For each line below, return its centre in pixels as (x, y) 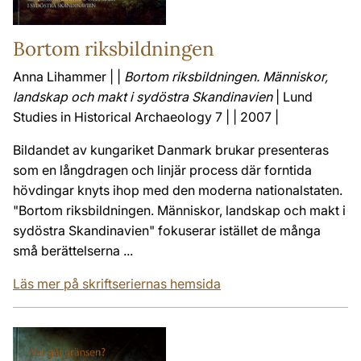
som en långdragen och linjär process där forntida (162, 170)
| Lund (293, 97)
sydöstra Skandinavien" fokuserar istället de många (167, 231)
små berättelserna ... (73, 251)
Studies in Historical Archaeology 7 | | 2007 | (146, 117)
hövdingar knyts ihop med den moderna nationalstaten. (178, 191)
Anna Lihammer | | (68, 77)
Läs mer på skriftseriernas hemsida (117, 284)
